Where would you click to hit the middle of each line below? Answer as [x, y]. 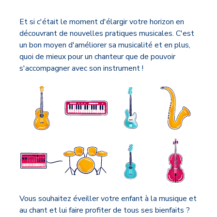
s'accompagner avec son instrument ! [81, 68]
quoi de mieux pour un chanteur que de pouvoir [97, 56]
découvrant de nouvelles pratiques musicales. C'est [107, 33]
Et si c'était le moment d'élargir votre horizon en [102, 22]
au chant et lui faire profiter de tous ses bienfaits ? [105, 210]
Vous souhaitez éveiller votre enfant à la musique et [108, 199]
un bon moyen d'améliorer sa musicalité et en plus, [105, 45]
